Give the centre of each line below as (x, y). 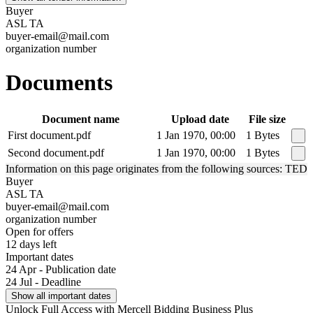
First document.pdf (49, 135)
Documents (59, 83)
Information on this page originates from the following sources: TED (156, 168)
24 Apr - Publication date (61, 269)
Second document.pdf (56, 152)
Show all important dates (61, 296)
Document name (81, 119)
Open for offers (39, 231)
